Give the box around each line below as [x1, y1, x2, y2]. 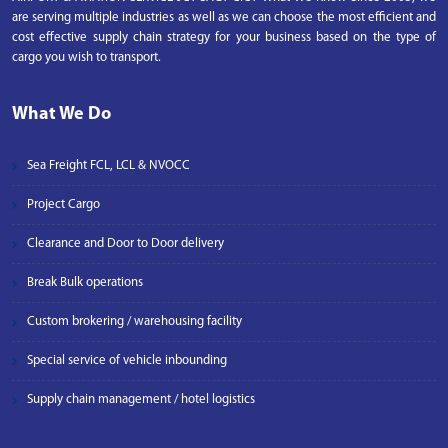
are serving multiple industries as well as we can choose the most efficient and [12, 11, 436, 24]
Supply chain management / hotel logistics [27, 393, 255, 406]
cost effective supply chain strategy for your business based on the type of [12, 31, 436, 44]
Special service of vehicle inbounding [27, 354, 227, 367]
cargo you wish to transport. [12, 51, 161, 64]
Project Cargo [27, 198, 100, 211]
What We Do [12, 105, 111, 124]
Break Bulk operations [27, 276, 143, 289]
